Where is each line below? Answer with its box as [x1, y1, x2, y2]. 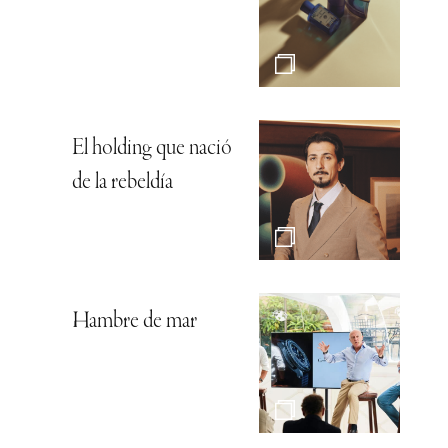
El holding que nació [72, 136, 232, 161]
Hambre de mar [72, 309, 197, 334]
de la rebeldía [72, 170, 173, 195]
